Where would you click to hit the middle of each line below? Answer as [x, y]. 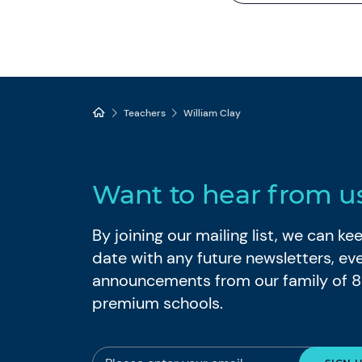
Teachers [145, 113]
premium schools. [158, 303]
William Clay [213, 113]
